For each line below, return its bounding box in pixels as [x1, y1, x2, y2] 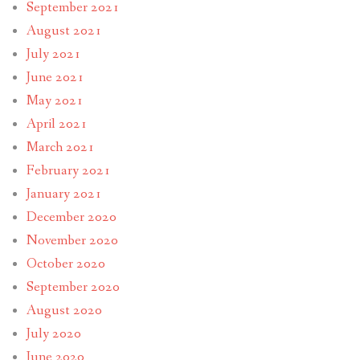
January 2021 [26, 184, 102, 203]
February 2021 [26, 161, 111, 180]
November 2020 [26, 231, 118, 250]
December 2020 [26, 207, 117, 227]
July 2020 [26, 324, 81, 343]
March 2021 [26, 137, 95, 157]
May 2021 [26, 91, 84, 110]
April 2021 [26, 114, 88, 133]
